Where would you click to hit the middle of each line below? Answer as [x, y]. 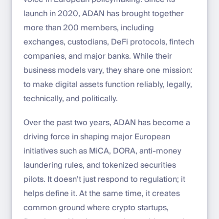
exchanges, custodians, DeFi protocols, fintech [109, 42]
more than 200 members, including [89, 28]
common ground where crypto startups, [96, 208]
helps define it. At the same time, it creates [102, 193]
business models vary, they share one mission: [108, 70]
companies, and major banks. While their [98, 56]
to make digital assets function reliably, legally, [108, 84]
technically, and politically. [71, 99]
